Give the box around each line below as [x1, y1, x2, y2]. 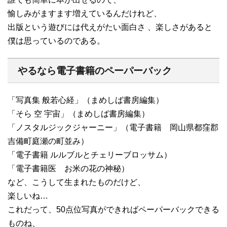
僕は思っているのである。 [8, 36, 105, 45]
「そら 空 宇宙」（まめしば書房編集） [8, 109, 149, 118]
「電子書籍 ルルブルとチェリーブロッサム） [8, 150, 172, 159]
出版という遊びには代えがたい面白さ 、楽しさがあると [8, 22, 212, 31]
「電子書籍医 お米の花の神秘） [8, 164, 129, 173]
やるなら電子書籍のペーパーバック [18, 65, 172, 76]
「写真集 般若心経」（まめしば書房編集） [8, 95, 164, 104]
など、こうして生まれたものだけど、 [8, 177, 145, 186]
